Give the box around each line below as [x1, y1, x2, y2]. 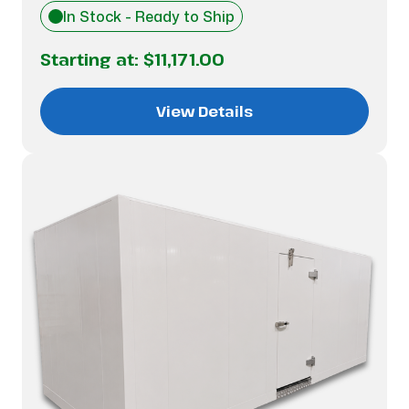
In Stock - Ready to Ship [63, 6, 235, 26]
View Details [156, 101, 253, 121]
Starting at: [40, 48, 143, 70]
